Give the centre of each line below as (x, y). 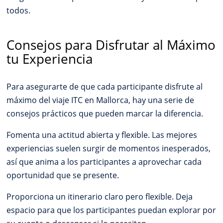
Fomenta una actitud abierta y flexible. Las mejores (102, 135)
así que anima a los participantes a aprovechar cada (104, 162)
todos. (19, 10)
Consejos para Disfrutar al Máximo (111, 45)
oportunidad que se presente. (63, 175)
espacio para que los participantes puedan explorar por (111, 210)
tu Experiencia (50, 59)
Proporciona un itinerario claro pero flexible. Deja (100, 197)
